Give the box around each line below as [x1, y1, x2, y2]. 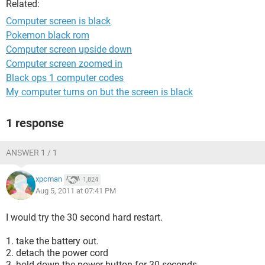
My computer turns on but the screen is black [6, 86, 193, 98]
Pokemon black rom [6, 30, 89, 41]
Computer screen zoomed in [6, 58, 122, 69]
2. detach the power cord [6, 247, 108, 258]
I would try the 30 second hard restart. [6, 212, 163, 223]
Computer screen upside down [6, 44, 132, 55]
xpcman [35, 174, 62, 184]
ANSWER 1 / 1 [6, 148, 57, 157]
